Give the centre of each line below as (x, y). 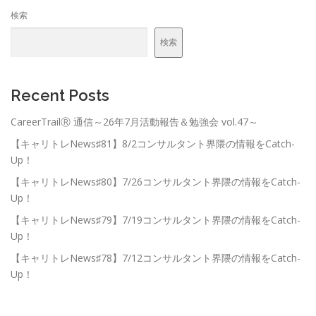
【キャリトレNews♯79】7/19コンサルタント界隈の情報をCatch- (156, 219)
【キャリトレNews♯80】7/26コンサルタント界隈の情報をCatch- (156, 181)
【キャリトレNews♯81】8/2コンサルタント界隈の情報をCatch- (153, 143)
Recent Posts (60, 95)
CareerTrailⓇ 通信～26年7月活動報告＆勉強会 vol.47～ (134, 121)
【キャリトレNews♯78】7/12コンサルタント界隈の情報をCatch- (156, 257)
